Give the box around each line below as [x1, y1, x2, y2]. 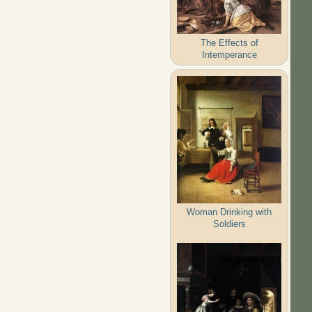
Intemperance [201, 49, 257, 60]
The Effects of [200, 37, 258, 48]
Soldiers [212, 218, 246, 229]
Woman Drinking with [187, 206, 272, 217]
